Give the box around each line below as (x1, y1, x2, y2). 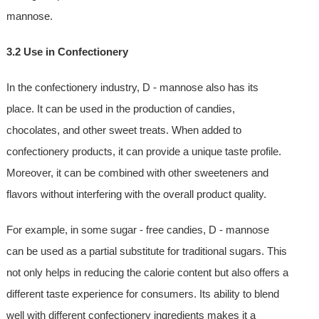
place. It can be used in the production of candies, (6, 103, 235, 115)
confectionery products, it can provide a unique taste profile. (6, 145, 281, 158)
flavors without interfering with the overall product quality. (6, 188, 266, 201)
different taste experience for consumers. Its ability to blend (6, 288, 279, 300)
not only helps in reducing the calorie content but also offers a (6, 266, 288, 279)
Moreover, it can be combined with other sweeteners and (6, 167, 268, 179)
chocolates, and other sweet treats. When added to (6, 124, 241, 137)
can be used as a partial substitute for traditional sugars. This (6, 245, 287, 258)
